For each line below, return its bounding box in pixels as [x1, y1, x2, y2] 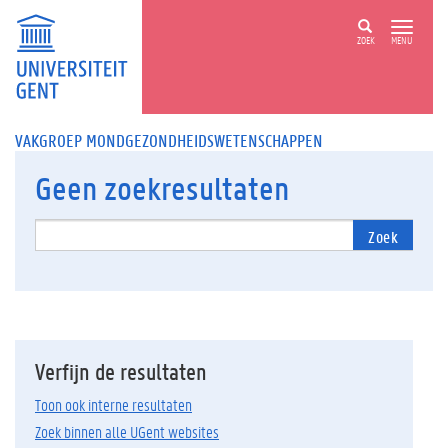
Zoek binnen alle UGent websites [35, 421, 219, 442]
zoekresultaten [104, 168, 289, 209]
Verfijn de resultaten [35, 357, 207, 386]
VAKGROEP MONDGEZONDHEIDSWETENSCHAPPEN [15, 129, 323, 151]
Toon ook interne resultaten [35, 394, 192, 415]
